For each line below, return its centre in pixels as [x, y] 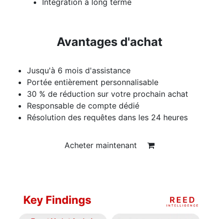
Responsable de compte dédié [83, 105]
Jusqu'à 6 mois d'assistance [79, 70]
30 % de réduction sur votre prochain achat [108, 94]
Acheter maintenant [102, 145]
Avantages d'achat [109, 42]
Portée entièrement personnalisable [93, 82]
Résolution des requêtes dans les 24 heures [107, 117]
